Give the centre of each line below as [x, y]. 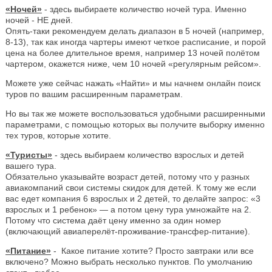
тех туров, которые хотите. [59, 135]
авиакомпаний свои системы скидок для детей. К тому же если [131, 187]
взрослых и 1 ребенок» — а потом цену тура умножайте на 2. [128, 209]
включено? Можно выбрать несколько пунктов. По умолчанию [129, 261]
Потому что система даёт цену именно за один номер [113, 220]
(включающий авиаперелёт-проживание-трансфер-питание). [128, 231]
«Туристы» [29, 155]
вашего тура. [31, 165]
